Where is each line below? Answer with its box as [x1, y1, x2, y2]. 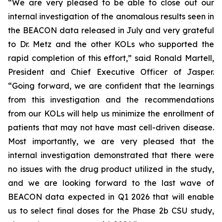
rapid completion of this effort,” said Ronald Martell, [8, 53, 214, 63]
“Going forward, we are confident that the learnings [8, 81, 214, 91]
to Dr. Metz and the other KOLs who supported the [8, 39, 214, 50]
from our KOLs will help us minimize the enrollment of [8, 109, 214, 119]
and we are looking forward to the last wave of [8, 178, 214, 188]
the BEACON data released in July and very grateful [8, 25, 214, 36]
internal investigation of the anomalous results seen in [8, 11, 214, 22]
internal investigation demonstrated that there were [8, 150, 214, 161]
